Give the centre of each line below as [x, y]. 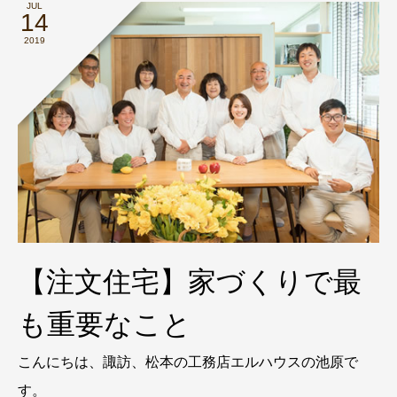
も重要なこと [105, 324]
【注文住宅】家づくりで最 [190, 281]
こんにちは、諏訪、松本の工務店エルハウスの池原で [188, 362]
